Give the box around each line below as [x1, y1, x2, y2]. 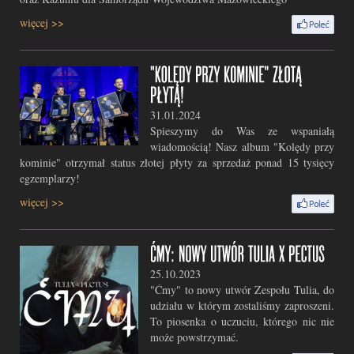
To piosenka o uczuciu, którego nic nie [150, 314, 334, 329]
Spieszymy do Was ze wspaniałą [150, 123, 334, 138]
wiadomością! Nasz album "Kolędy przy [150, 139, 334, 154]
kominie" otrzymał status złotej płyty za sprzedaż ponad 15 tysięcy [20, 155, 334, 170]
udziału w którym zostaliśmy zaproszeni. [150, 298, 334, 313]
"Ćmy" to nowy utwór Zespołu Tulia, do [150, 282, 334, 297]
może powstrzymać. [150, 330, 239, 345]
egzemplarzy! [20, 171, 80, 186]
